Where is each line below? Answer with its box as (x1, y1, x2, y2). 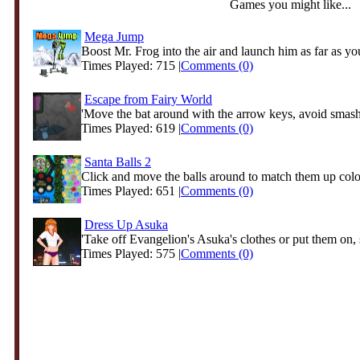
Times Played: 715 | (81, 59, 181, 72)
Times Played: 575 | (81, 247, 181, 260)
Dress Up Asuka (84, 218, 168, 231)
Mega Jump (84, 30, 144, 43)
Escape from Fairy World (84, 92, 212, 106)
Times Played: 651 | (81, 184, 181, 198)
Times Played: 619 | (81, 121, 181, 135)
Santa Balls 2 (84, 155, 151, 169)
